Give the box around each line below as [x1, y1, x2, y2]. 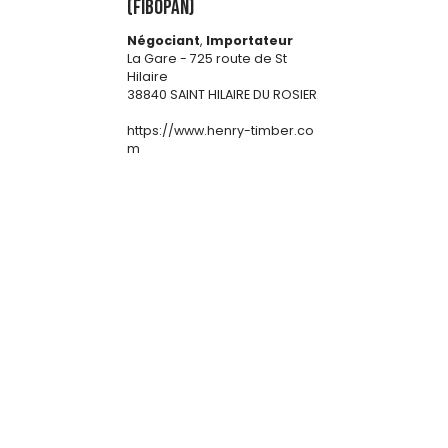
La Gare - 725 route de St [127, 50, 287, 68]
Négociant [127, 32, 200, 50]
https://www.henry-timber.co [127, 122, 314, 140]
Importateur [206, 32, 293, 50]
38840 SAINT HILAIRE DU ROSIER [127, 86, 317, 104]
